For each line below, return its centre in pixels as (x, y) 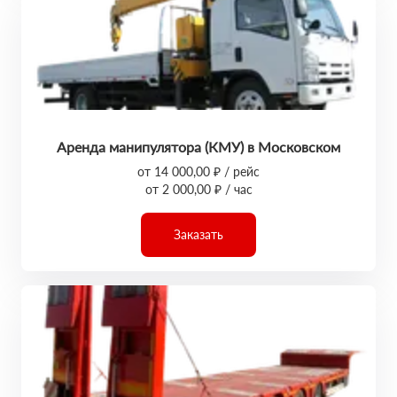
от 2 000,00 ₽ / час (198, 189)
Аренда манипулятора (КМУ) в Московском (198, 147)
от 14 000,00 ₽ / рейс (198, 171)
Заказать (198, 234)
